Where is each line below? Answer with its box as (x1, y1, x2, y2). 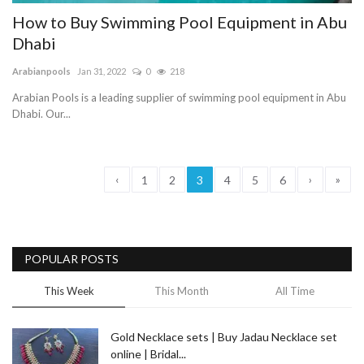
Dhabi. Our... (12, 106, 71, 120)
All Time (275, 284, 314, 297)
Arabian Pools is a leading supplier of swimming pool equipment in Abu (12, 90, 346, 104)
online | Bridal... (110, 346, 186, 361)
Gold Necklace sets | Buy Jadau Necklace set (110, 329, 337, 344)
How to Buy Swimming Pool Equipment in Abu (12, 11, 347, 32)
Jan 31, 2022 (77, 65, 126, 76)
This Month (154, 284, 210, 297)
